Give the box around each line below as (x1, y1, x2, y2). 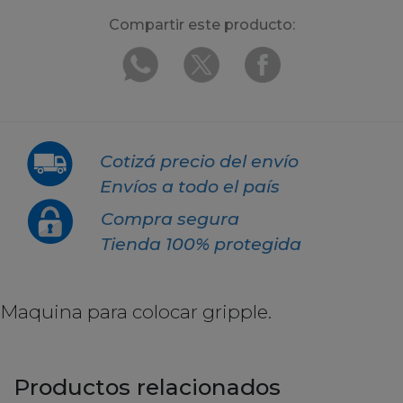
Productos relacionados (13, 372, 281, 400)
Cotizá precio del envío (100, 149, 299, 172)
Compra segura (101, 207, 239, 229)
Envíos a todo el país (100, 175, 280, 197)
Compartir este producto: (108, 15, 295, 33)
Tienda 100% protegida (101, 232, 301, 255)
